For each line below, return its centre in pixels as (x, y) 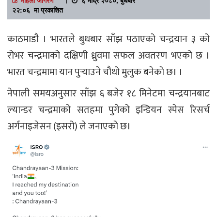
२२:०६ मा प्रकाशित (38, 9)
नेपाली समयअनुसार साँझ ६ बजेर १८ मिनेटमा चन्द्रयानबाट (108, 93)
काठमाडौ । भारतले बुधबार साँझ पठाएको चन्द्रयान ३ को (108, 39)
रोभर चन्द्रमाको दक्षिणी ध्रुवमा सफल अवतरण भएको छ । (108, 55)
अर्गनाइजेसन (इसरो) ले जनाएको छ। (69, 126)
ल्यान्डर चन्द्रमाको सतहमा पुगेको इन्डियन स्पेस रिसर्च (108, 110)
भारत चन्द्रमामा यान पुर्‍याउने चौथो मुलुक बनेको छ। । (95, 72)
